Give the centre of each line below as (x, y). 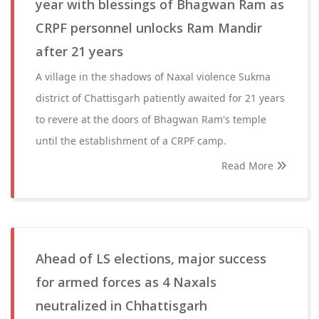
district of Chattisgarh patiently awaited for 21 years (160, 98)
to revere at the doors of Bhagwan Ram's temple (151, 119)
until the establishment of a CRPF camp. (131, 141)
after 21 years (79, 51)
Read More (249, 166)
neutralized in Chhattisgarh (121, 305)
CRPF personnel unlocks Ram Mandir (149, 28)
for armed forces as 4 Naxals (126, 282)
